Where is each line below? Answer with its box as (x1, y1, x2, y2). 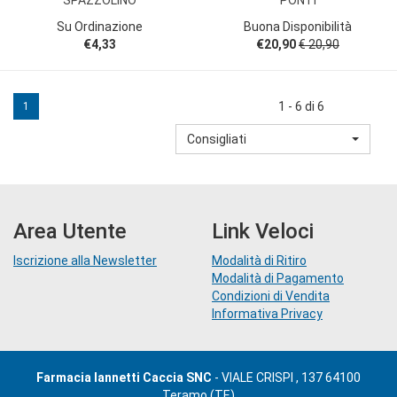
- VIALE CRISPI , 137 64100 (212, 370, 361, 385)
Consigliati (187, 131, 246, 146)
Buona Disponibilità (244, 19, 352, 34)
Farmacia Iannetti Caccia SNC (36, 370, 212, 385)
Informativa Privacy (212, 306, 323, 321)
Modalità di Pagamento (212, 270, 344, 285)
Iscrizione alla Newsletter (13, 253, 157, 268)
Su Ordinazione (56, 19, 143, 34)
